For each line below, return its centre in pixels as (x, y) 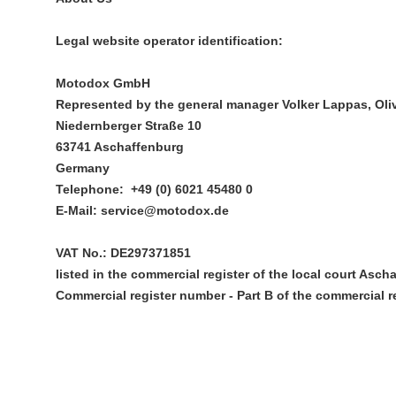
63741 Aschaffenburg (120, 147)
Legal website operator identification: (169, 41)
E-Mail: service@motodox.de (142, 210)
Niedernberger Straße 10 (129, 126)
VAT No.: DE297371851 (123, 253)
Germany (83, 168)
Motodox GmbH (103, 83)
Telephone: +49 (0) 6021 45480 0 (154, 189)
